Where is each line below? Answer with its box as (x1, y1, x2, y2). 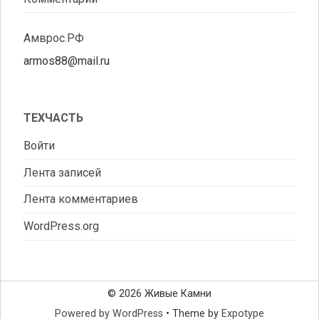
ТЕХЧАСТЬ (23, 111, 83, 125)
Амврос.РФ (23, 31, 84, 46)
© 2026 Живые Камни (108, 287, 211, 300)
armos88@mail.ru (23, 54, 110, 68)
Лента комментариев (23, 192, 138, 206)
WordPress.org (23, 219, 99, 234)
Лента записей (23, 165, 101, 179)
